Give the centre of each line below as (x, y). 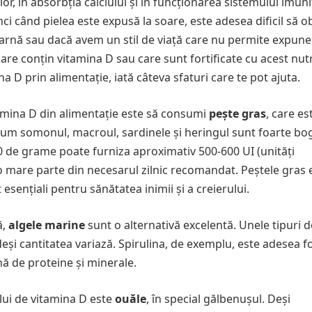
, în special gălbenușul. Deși (218, 299)
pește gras (237, 114)
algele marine (47, 225)
